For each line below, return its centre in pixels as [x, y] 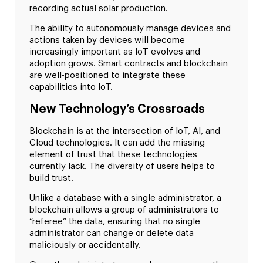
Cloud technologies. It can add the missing [117, 143]
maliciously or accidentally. [85, 245]
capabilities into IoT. [71, 87]
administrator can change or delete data [112, 234]
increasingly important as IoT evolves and [115, 52]
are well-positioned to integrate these [107, 76]
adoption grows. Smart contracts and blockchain [129, 64]
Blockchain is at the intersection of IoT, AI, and [125, 131]
